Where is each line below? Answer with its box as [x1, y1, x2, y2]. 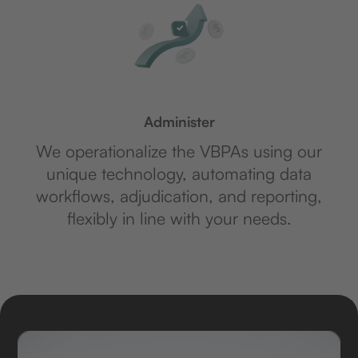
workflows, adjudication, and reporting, [36, 185, 322, 207]
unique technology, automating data [46, 163, 312, 185]
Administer [143, 113, 215, 131]
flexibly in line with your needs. [66, 208, 292, 229]
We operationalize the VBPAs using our [36, 141, 322, 162]
